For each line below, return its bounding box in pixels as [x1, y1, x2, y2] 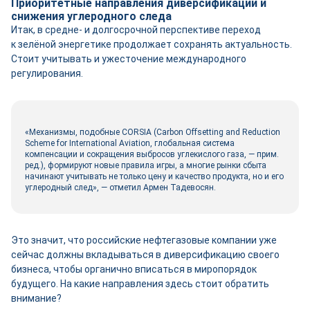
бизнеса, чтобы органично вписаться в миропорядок [11, 264, 257, 275]
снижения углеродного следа [11, 10, 172, 23]
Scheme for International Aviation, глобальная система [25, 138, 235, 148]
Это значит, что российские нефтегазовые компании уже [11, 235, 277, 246]
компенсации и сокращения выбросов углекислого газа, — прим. [25, 149, 279, 159]
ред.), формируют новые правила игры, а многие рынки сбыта [25, 161, 266, 170]
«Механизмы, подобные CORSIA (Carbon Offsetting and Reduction [25, 127, 280, 137]
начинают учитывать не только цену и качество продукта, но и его [25, 172, 284, 181]
